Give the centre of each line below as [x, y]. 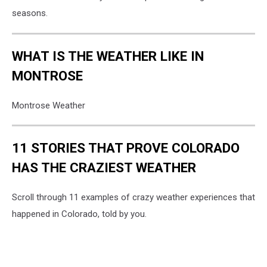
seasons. [30, 13]
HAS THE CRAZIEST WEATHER [104, 168]
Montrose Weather [49, 105]
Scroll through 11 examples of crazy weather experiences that [133, 197]
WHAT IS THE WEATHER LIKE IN [108, 56]
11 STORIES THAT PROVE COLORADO [126, 148]
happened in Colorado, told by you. [79, 214]
